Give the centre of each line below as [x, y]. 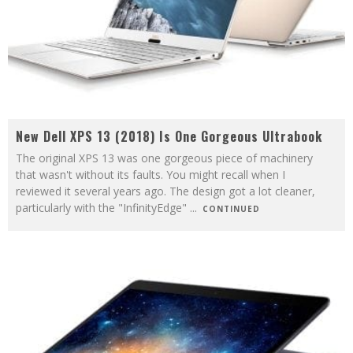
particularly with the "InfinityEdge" [103, 207]
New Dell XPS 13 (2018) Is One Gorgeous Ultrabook [169, 136]
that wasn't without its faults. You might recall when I [150, 174]
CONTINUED [231, 208]
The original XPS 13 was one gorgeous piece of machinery [164, 158]
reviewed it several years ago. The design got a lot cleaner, [165, 191]
